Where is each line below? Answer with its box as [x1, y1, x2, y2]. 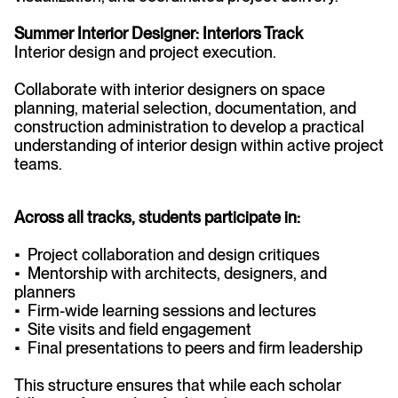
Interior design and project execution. [14, 43, 276, 61]
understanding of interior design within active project [14, 136, 384, 155]
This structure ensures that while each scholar [14, 376, 341, 394]
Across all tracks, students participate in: [14, 208, 300, 227]
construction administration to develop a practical [14, 117, 364, 136]
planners [14, 283, 76, 301]
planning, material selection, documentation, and [14, 99, 356, 117]
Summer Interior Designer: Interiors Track [14, 24, 303, 43]
